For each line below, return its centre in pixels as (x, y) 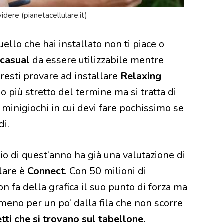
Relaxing (140, 76)
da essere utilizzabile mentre (97, 60)
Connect (46, 171)
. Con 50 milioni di (106, 171)
